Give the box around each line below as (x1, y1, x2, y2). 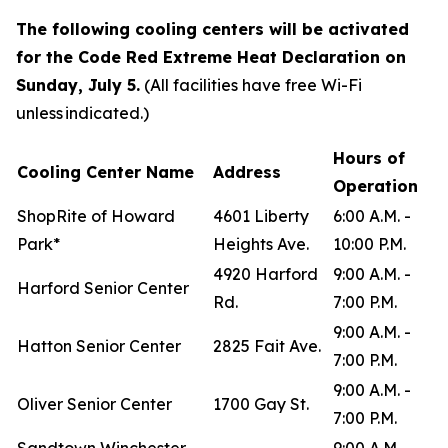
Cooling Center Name (17, 162, 202, 182)
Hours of (333, 148, 405, 168)
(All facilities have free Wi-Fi (144, 75, 362, 95)
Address (213, 162, 289, 182)
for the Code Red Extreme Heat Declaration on (16, 47, 406, 67)
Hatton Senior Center (17, 336, 187, 356)
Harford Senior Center (17, 278, 195, 298)
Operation (333, 176, 418, 196)
